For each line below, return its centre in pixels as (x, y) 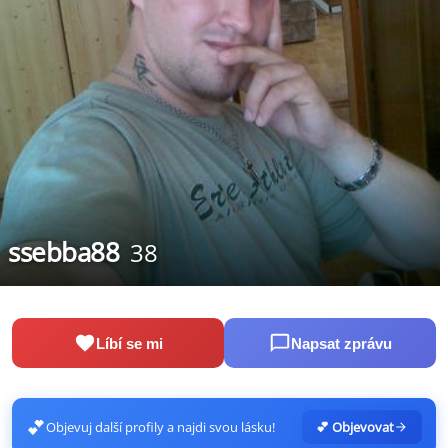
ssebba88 (63, 252)
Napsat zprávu (341, 343)
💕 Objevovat (355, 427)
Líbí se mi (129, 343)
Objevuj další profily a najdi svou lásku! (160, 427)
